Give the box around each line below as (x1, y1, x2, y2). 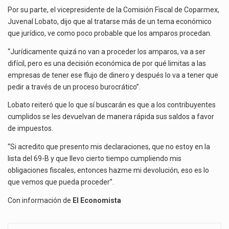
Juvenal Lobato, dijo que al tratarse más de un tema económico (8, 17, 212, 26)
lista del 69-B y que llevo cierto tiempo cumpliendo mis (8, 154, 181, 163)
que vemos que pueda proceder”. (8, 177, 114, 186)
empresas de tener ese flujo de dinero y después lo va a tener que (8, 71, 218, 79)
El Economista (73, 196, 121, 204)
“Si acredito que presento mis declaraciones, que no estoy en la (8, 142, 210, 151)
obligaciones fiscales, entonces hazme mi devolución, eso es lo (8, 166, 209, 174)
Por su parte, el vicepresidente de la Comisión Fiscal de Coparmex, (8, 6, 219, 14)
